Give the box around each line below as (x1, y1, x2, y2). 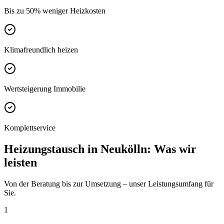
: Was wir (147, 142, 196, 156)
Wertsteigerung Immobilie (4, 84, 85, 93)
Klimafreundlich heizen (4, 45, 78, 54)
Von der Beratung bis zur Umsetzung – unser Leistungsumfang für (4, 179, 213, 188)
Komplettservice (4, 123, 55, 132)
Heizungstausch (4, 142, 84, 156)
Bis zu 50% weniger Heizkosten (4, 6, 105, 15)
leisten (4, 156, 37, 169)
